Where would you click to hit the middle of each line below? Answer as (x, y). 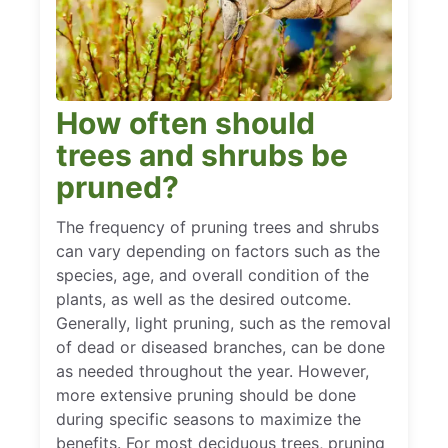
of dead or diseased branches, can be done (220, 346)
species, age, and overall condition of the (212, 274)
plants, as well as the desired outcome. (203, 298)
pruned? (117, 186)
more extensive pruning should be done (206, 394)
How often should (185, 122)
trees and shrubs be (202, 154)
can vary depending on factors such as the (218, 250)
